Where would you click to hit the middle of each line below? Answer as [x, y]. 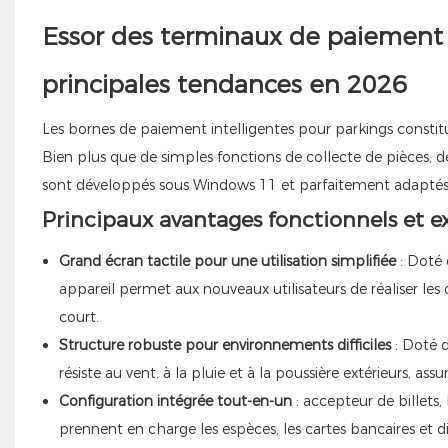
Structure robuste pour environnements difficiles [224, 344]
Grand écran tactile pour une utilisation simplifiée [227, 260]
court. [78, 316]
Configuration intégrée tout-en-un [175, 400]
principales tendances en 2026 [224, 84]
